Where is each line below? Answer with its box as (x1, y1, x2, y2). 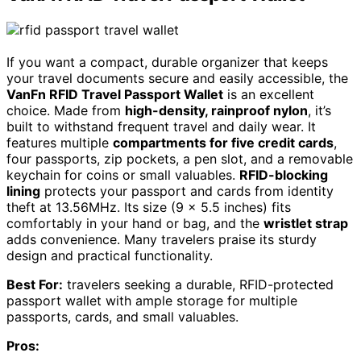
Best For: (6, 276, 63, 293)
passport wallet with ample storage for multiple (6, 292, 297, 309)
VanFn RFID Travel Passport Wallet (6, 85, 223, 102)
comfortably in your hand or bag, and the (6, 214, 263, 231)
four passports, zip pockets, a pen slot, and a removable (6, 150, 353, 167)
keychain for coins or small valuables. (6, 166, 239, 183)
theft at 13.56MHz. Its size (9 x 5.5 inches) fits (6, 198, 291, 215)
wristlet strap (263, 214, 348, 231)
